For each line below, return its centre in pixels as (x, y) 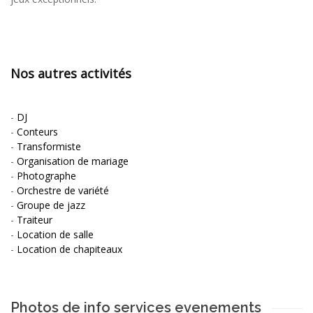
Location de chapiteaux (70, 249)
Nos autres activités (71, 73)
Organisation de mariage (73, 161)
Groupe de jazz (51, 205)
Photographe (46, 175)
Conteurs (37, 131)
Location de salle (55, 234)
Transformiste (49, 146)
